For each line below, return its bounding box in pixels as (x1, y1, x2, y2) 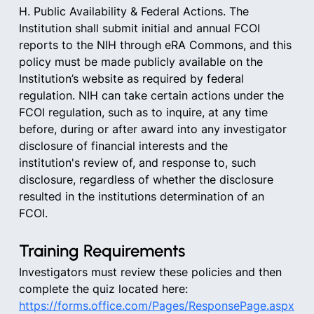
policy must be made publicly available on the (18, 55, 266, 69)
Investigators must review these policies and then (18, 265, 285, 279)
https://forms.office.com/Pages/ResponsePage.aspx (18, 299, 294, 313)
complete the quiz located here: (18, 282, 188, 296)
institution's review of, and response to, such (18, 156, 259, 170)
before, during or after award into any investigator (18, 122, 290, 136)
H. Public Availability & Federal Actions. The (18, 4, 252, 18)
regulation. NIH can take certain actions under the (18, 88, 287, 102)
